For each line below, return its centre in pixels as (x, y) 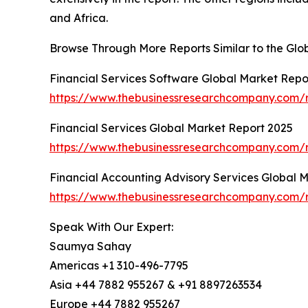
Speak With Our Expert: (111, 227)
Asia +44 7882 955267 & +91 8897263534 (156, 285)
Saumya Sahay (90, 246)
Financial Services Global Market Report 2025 (171, 128)
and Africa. (79, 18)
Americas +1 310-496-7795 (119, 266)
